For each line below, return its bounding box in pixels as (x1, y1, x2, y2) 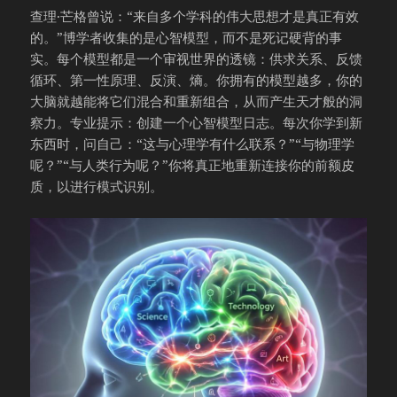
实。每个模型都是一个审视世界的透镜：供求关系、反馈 (30, 49, 363, 67)
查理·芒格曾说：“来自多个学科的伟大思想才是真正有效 (30, 6, 360, 25)
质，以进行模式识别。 (30, 176, 164, 195)
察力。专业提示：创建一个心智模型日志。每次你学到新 (30, 113, 363, 131)
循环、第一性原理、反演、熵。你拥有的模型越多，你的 (30, 70, 363, 89)
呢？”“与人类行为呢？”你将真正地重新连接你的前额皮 (30, 155, 355, 174)
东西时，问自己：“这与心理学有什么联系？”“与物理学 (30, 134, 355, 152)
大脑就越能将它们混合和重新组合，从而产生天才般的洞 (30, 91, 363, 110)
